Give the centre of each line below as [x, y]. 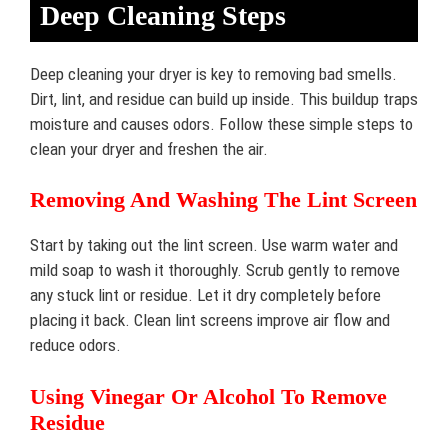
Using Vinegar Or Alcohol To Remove [208, 396]
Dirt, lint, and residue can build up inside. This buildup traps [224, 98]
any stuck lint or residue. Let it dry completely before [205, 295]
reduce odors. [75, 345]
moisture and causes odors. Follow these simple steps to [221, 123]
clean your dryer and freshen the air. [149, 148]
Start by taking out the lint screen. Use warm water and [214, 245]
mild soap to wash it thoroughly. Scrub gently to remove [215, 270]
